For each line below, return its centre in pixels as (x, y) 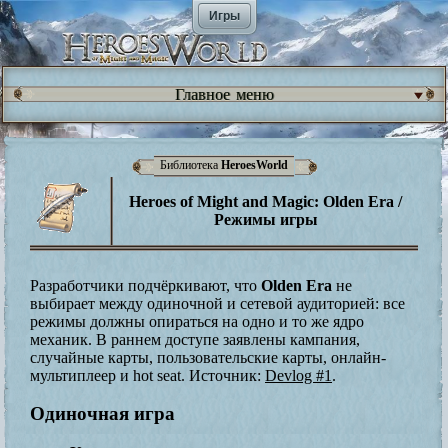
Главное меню (224, 94)
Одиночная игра (102, 414)
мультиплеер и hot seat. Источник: (147, 375)
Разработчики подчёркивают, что (145, 285)
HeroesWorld (254, 165)
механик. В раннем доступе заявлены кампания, (195, 339)
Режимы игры (265, 219)
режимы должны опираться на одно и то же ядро (197, 321)
